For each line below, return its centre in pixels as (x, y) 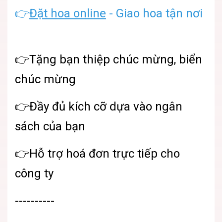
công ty (34, 173)
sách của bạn (50, 126)
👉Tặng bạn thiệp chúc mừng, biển (109, 59)
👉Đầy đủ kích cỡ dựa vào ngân (99, 106)
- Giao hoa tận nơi (154, 13)
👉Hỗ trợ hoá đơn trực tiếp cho (97, 153)
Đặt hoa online (68, 13)
